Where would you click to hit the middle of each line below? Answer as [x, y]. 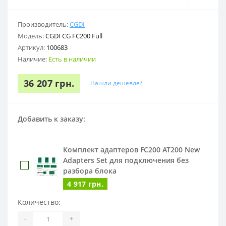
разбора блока [90, 171]
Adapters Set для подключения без [126, 160]
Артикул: [32, 47]
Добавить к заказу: [51, 119]
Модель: [32, 36]
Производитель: [44, 24]
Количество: [39, 202]
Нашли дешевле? [117, 83]
